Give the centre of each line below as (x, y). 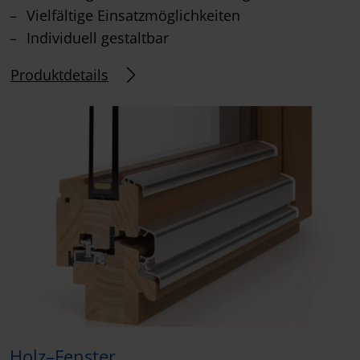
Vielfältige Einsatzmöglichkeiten (131, 15)
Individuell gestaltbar (96, 37)
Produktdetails (59, 74)
